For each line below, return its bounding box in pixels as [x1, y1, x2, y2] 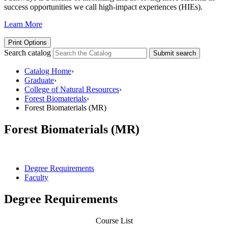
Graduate [24, 76, 54, 85]
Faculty [24, 173, 48, 182]
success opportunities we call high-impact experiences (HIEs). [4, 3, 203, 12]
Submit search [153, 49, 196, 58]
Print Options [8, 39, 47, 47]
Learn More [4, 20, 42, 29]
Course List [95, 216, 133, 225]
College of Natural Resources [24, 85, 119, 94]
